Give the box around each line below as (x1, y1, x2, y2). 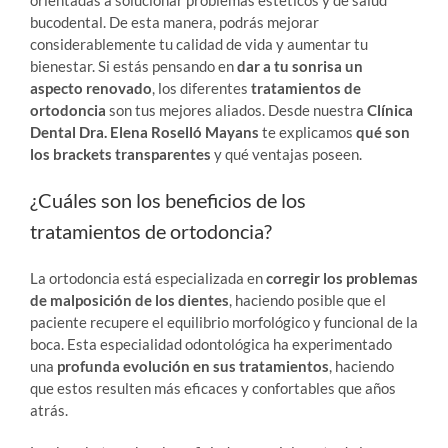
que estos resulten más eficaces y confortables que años (30, 378, 396, 397)
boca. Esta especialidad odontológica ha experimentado (30, 334, 392, 353)
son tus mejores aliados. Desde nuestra (106, 100, 364, 119)
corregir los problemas (266, 268, 418, 287)
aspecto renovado (30, 78, 152, 97)
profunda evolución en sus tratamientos (57, 356, 329, 375)
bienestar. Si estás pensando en (30, 56, 237, 75)
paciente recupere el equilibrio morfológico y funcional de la (30, 312, 418, 331)
